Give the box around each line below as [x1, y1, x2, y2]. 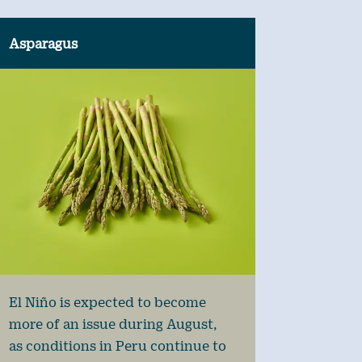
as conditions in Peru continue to [8, 337, 226, 353]
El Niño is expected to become [8, 293, 206, 309]
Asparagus [8, 36, 78, 51]
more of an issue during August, [8, 315, 217, 331]
